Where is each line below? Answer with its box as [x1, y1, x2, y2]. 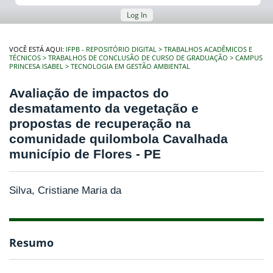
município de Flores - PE [9, 147, 161, 161]
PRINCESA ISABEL [9, 62, 63, 71]
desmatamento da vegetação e [9, 101, 199, 116]
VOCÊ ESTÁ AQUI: [9, 45, 66, 54]
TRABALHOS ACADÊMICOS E [164, 45, 252, 54]
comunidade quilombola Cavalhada [9, 132, 228, 146]
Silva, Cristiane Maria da [9, 184, 121, 196]
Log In [126, 10, 147, 20]
